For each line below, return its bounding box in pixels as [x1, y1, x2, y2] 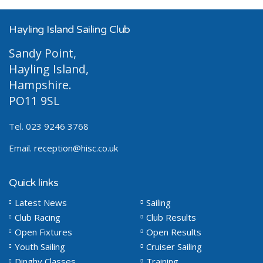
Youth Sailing [15, 240, 65, 252]
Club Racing [15, 211, 60, 223]
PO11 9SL [9, 92, 60, 109]
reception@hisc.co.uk [34, 141, 118, 154]
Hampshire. [9, 76, 72, 93]
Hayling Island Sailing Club [9, 22, 130, 36]
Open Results [146, 225, 201, 238]
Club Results [146, 211, 196, 223]
